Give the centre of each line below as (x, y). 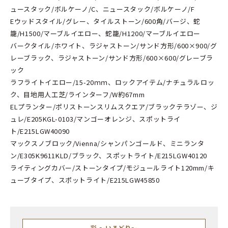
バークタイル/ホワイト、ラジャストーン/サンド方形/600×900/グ (113, 46)
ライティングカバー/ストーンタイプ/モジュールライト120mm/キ (112, 168)
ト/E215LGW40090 (40, 131)
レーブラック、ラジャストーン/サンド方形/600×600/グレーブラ (112, 58)
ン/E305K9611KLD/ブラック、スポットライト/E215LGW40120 (108, 156)
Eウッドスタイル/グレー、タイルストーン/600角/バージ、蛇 (105, 21)
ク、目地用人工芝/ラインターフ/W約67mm (77, 95)
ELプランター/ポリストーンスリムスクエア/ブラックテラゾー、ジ (114, 107)
